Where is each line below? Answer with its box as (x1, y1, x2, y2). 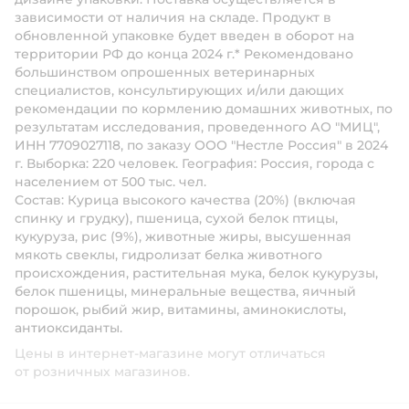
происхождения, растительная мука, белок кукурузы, (15, 265, 378, 281)
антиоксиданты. (15, 320, 122, 336)
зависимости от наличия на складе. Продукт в (15, 9, 331, 26)
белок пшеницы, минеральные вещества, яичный (15, 283, 356, 299)
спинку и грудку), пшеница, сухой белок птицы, (15, 210, 338, 226)
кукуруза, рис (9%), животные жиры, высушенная (15, 228, 351, 245)
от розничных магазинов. (15, 363, 190, 380)
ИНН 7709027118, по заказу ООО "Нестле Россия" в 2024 (15, 137, 388, 153)
